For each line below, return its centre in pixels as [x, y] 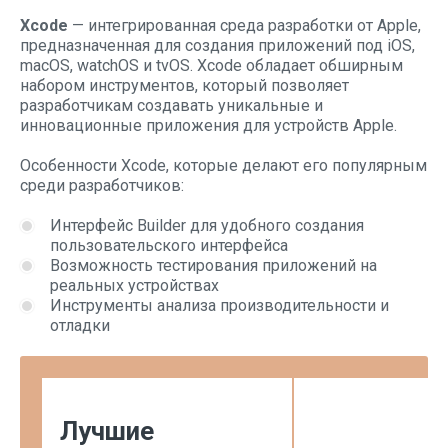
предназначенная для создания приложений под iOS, [217, 45]
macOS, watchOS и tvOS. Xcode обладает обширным [211, 65]
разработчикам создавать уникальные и [171, 105]
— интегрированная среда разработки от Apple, [244, 25]
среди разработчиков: [102, 185]
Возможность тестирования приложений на [213, 265]
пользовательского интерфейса [169, 245]
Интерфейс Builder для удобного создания [207, 225]
